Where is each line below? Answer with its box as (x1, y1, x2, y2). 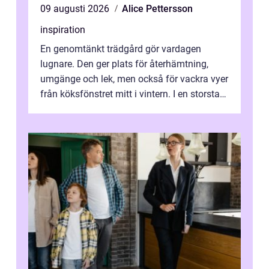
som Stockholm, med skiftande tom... (40, 103, 198, 115)
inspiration (40, 23, 85, 35)
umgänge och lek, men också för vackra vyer (40, 73, 228, 85)
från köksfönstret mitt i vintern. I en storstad (40, 88, 225, 100)
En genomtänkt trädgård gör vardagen (40, 43, 201, 55)
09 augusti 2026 (40, 2, 112, 14)
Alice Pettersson (122, 2, 193, 14)
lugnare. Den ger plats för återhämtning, (40, 58, 208, 70)
